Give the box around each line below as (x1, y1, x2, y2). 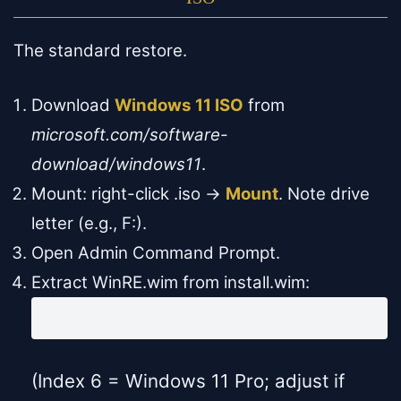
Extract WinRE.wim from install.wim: (31, 272, 310, 294)
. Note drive (278, 183, 370, 205)
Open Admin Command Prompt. (31, 243, 280, 264)
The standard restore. (13, 40, 187, 62)
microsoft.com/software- (31, 124, 228, 146)
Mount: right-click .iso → (31, 183, 226, 205)
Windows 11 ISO (115, 95, 243, 116)
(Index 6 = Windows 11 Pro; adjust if (31, 370, 345, 393)
